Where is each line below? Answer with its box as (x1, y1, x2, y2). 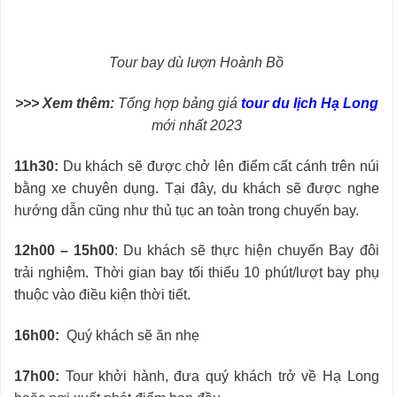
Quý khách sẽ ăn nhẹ (59, 328, 199, 344)
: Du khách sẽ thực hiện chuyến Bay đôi (114, 243, 379, 259)
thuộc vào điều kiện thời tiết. (14, 287, 191, 303)
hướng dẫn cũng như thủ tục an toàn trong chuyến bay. (14, 202, 359, 218)
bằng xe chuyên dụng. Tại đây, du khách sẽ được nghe (14, 180, 379, 196)
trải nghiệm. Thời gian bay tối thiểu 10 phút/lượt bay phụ (14, 265, 379, 281)
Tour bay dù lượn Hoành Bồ (109, 54, 284, 70)
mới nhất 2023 (151, 117, 242, 133)
